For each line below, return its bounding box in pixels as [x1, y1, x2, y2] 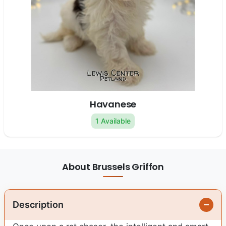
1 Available [95, 117, 131, 126]
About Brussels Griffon [62, 160, 164, 174]
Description [13, 199, 64, 210]
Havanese [89, 98, 137, 111]
